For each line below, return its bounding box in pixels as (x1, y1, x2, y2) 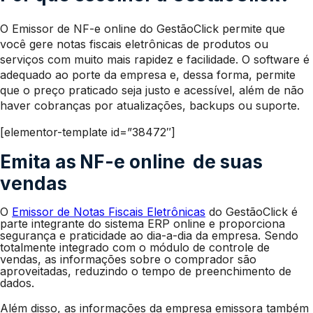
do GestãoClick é (205, 205, 298, 219)
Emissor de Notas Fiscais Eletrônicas (12, 205, 205, 219)
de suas (189, 151, 263, 173)
